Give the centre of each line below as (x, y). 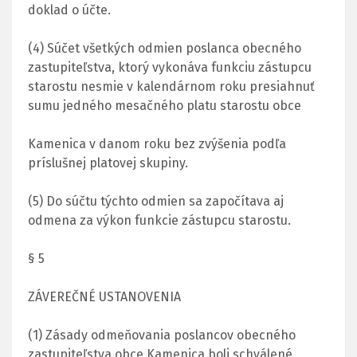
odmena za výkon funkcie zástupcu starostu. (159, 220)
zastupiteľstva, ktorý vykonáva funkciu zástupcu (170, 67)
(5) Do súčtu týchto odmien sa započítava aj (156, 201)
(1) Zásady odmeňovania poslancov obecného (162, 335)
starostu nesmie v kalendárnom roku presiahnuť (171, 86)
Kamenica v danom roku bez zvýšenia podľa (157, 143)
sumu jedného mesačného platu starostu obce (165, 105)
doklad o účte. (69, 10)
